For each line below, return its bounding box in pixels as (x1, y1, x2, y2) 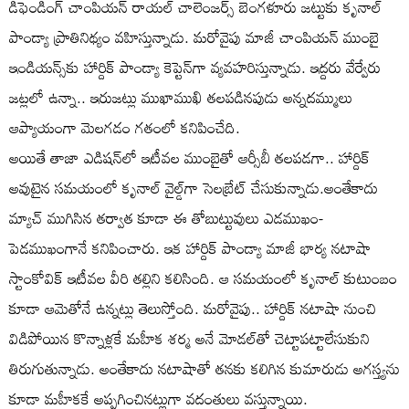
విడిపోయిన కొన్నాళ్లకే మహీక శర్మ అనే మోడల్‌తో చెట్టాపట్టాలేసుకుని (9, 322, 370, 353)
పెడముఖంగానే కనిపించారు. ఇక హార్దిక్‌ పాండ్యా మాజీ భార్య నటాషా (9, 232, 371, 263)
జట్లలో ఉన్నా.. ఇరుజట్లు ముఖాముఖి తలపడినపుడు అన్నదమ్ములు (9, 81, 352, 112)
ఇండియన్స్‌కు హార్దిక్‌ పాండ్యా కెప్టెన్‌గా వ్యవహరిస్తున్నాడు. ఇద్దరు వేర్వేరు (9, 51, 381, 82)
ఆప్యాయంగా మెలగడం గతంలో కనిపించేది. (9, 111, 240, 142)
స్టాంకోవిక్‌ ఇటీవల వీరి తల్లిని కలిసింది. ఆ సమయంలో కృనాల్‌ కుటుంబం (9, 262, 397, 293)
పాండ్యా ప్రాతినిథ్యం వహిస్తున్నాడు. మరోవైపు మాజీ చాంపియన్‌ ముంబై (9, 21, 379, 52)
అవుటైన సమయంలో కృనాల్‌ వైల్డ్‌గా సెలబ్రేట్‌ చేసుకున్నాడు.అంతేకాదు (9, 172, 378, 203)
